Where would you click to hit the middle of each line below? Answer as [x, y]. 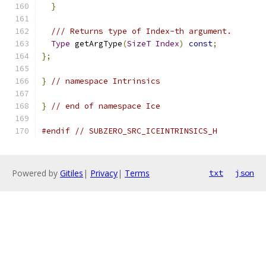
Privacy [104, 173]
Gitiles [72, 173]
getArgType [96, 44]
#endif [56, 131]
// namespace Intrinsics [106, 81]
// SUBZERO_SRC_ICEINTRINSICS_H [146, 131]
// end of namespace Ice [106, 106]
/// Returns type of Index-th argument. [141, 31]
